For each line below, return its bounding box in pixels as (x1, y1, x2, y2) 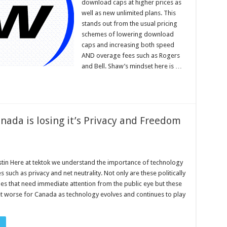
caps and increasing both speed (81, 41, 174, 49)
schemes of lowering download (81, 30, 174, 39)
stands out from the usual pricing (81, 20, 177, 28)
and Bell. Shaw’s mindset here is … (81, 62, 182, 70)
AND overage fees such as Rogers (81, 52, 180, 60)
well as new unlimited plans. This (81, 9, 176, 17)
